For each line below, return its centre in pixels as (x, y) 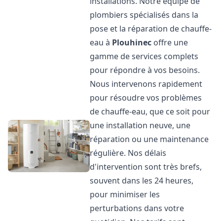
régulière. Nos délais (128, 153)
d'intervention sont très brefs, (146, 167)
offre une (170, 42)
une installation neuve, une (140, 125)
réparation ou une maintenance (149, 139)
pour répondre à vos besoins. (145, 70)
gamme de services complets (144, 56)
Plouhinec (132, 42)
